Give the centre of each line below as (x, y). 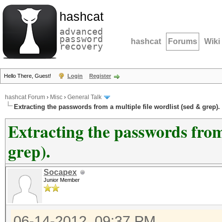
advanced (81, 31)
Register (100, 76)
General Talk (84, 97)
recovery (81, 46)
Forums (183, 41)
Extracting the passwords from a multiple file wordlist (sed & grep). (117, 107)
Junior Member (62, 180)
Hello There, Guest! (28, 76)
